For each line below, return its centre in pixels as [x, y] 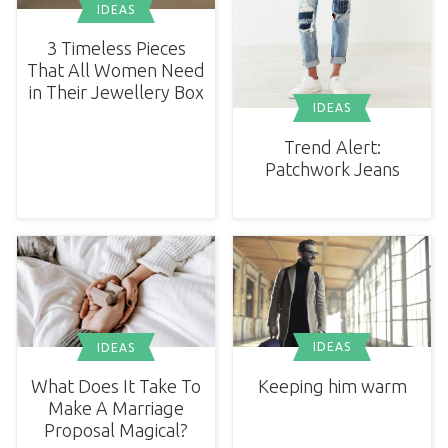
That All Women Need [116, 70]
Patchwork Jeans [332, 168]
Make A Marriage [116, 408]
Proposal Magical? [116, 430]
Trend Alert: [332, 146]
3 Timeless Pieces [116, 48]
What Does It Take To [116, 386]
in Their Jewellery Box [116, 92]
